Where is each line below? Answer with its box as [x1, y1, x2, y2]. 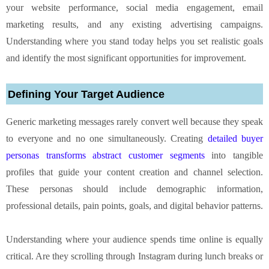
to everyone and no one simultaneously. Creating [6, 133, 208, 144]
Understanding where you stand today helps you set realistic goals [6, 35, 263, 46]
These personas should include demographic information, [6, 183, 263, 194]
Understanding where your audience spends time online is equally [6, 234, 263, 244]
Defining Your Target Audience [8, 88, 165, 100]
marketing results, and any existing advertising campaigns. [6, 19, 263, 29]
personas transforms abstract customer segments [6, 150, 205, 160]
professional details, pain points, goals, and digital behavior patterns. [6, 200, 263, 211]
